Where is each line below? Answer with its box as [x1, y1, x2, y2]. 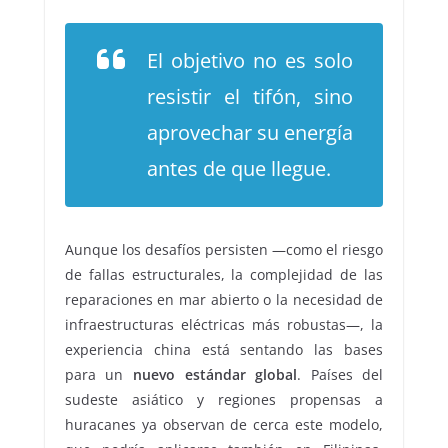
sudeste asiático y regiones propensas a [64, 390, 384, 410]
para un [64, 365, 133, 385]
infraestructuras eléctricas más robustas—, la [64, 315, 384, 335]
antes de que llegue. [146, 155, 331, 183]
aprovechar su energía [146, 119, 354, 147]
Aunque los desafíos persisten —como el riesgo [64, 240, 384, 260]
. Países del [297, 365, 384, 385]
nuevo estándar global [132, 365, 298, 385]
